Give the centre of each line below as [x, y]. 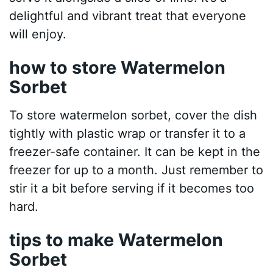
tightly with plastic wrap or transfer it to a [128, 133]
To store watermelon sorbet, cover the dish [133, 115]
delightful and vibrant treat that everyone [128, 16]
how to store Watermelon [118, 68]
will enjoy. [38, 34]
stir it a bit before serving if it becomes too [132, 188]
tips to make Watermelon [116, 239]
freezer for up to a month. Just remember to [136, 170]
